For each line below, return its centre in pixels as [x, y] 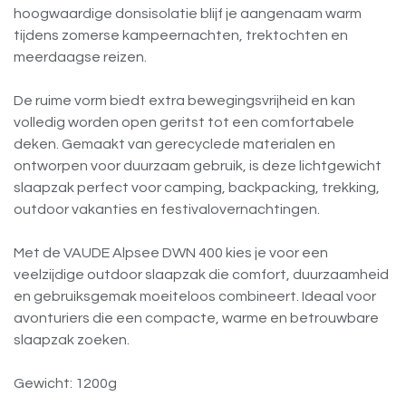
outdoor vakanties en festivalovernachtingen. [167, 210]
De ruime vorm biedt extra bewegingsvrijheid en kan [184, 101]
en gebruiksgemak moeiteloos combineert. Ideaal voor [195, 297]
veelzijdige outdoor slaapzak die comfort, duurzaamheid [201, 275]
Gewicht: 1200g [65, 384]
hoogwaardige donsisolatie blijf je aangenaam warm [188, 14]
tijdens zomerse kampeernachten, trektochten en [181, 36]
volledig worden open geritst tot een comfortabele [184, 123]
